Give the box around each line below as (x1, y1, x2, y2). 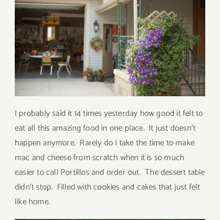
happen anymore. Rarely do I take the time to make (15, 136, 195, 150)
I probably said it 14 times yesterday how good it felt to (15, 107, 203, 121)
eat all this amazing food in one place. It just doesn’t (15, 121, 196, 136)
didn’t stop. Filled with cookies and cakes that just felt (15, 180, 200, 194)
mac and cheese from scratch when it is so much (15, 151, 185, 165)
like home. (15, 195, 50, 209)
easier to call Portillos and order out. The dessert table (15, 165, 205, 180)
